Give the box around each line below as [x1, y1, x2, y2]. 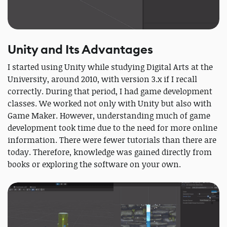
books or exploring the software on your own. [8, 159, 181, 170]
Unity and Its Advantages [8, 42, 153, 58]
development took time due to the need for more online [8, 122, 217, 133]
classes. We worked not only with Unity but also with [8, 98, 211, 109]
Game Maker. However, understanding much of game [8, 110, 210, 121]
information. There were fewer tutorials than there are [8, 134, 216, 145]
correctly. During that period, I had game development [8, 86, 212, 97]
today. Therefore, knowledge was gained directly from [8, 146, 212, 158]
